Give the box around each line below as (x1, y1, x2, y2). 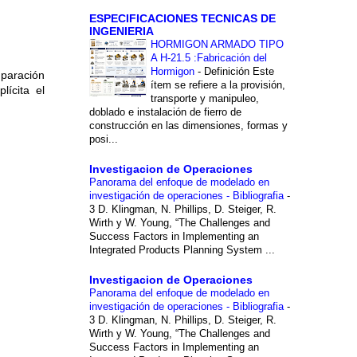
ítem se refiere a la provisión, (150, 78, 285, 91)
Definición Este (203, 65, 274, 77)
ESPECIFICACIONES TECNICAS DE (88, 11, 276, 25)
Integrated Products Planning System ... (88, 243, 275, 256)
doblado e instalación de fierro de (88, 105, 241, 118)
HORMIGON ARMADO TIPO (150, 37, 284, 50)
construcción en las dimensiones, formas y (88, 119, 288, 131)
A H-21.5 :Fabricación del (150, 51, 267, 64)
